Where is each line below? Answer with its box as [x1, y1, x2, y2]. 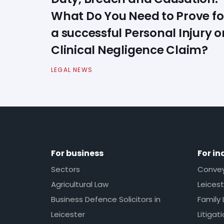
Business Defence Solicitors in [51, 193, 160, 204]
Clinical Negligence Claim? [51, 41, 208, 58]
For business [51, 147, 103, 159]
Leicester [51, 208, 85, 219]
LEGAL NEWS [51, 65, 92, 74]
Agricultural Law [51, 178, 108, 189]
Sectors [51, 163, 80, 174]
